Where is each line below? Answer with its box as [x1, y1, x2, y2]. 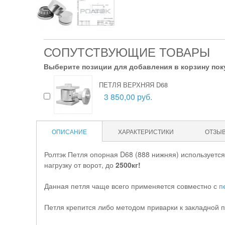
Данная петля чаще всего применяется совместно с [44, 181, 219, 191]
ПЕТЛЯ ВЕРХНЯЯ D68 [99, 80, 168, 89]
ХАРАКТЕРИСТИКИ [118, 127, 174, 136]
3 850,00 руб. [104, 91, 152, 102]
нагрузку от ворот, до [44, 160, 116, 170]
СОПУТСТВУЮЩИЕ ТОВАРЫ [44, 43, 210, 60]
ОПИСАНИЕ [52, 127, 87, 136]
